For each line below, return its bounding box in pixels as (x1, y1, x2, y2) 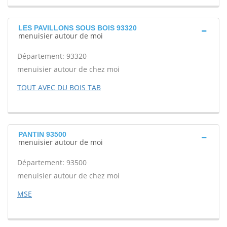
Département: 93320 (17, 51, 87, 61)
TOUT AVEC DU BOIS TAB (17, 83, 101, 92)
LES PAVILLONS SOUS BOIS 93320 (18, 24, 137, 32)
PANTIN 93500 (18, 130, 66, 138)
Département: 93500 (17, 158, 87, 167)
